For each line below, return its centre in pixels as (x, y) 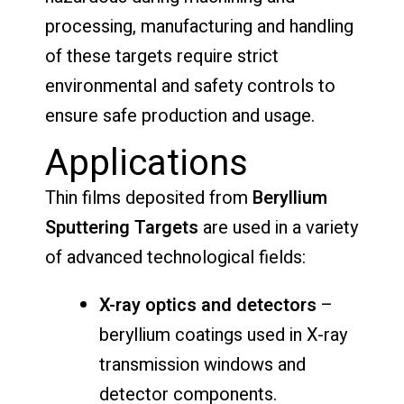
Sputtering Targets (122, 227)
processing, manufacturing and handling (199, 26)
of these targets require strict (162, 56)
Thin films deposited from (149, 197)
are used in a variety (278, 227)
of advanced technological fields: (175, 257)
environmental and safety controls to (190, 86)
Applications (147, 163)
